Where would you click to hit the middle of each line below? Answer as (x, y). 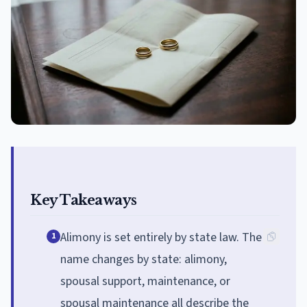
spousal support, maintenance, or (145, 281)
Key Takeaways (84, 200)
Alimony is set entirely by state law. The (161, 237)
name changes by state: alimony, (144, 259)
